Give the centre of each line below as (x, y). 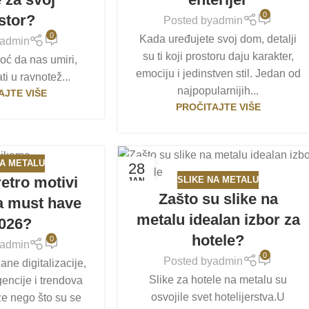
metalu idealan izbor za (218, 219)
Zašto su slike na (218, 199)
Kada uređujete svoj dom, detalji (218, 39)
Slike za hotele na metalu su (218, 279)
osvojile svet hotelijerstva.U (218, 297)
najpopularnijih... (218, 90)
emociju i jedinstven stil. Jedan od (218, 73)
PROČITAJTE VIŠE (218, 107)
